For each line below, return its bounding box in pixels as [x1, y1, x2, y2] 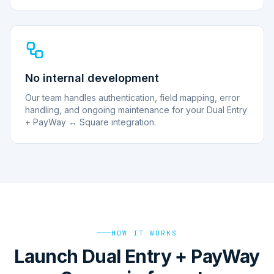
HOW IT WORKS [111, 228, 177, 237]
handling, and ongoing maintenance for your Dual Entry [25, 105, 247, 115]
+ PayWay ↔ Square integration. [25, 117, 156, 127]
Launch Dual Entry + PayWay [14, 245, 260, 267]
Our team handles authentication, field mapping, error [25, 92, 240, 103]
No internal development [25, 72, 159, 84]
